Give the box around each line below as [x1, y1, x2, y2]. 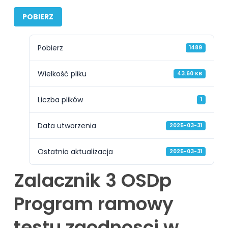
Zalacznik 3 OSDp [13, 167, 172, 193]
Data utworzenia [37, 121, 96, 131]
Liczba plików [37, 95, 83, 105]
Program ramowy [13, 191, 174, 217]
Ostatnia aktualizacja [37, 147, 113, 157]
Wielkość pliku [37, 69, 87, 79]
